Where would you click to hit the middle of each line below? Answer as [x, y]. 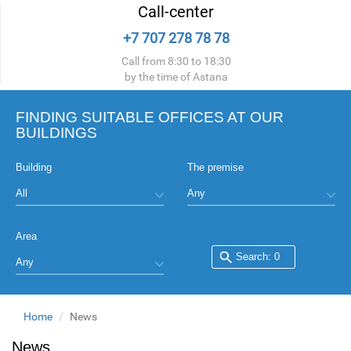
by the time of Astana [176, 77]
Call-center [176, 12]
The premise [215, 168]
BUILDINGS [56, 133]
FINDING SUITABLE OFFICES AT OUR [150, 118]
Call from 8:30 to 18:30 [176, 62]
